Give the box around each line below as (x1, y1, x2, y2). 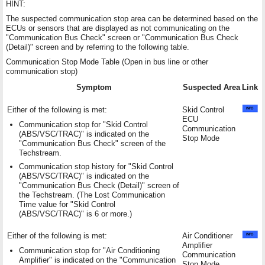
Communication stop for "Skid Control (19, 119, 148, 129)
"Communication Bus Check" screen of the (19, 138, 166, 148)
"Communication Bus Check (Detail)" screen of (19, 180, 179, 190)
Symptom (76, 82, 112, 92)
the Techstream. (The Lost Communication (19, 190, 165, 199)
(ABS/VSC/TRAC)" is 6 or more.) (19, 209, 132, 218)
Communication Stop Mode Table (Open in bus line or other (6, 57, 208, 66)
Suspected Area (183, 82, 240, 92)
